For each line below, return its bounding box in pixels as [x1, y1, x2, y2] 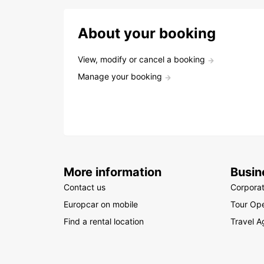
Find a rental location [64, 216, 144, 226]
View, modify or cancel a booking [78, 54, 205, 64]
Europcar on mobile [64, 199, 138, 209]
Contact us [64, 182, 105, 192]
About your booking [78, 25, 216, 42]
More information [64, 165, 161, 179]
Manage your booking [78, 71, 162, 81]
